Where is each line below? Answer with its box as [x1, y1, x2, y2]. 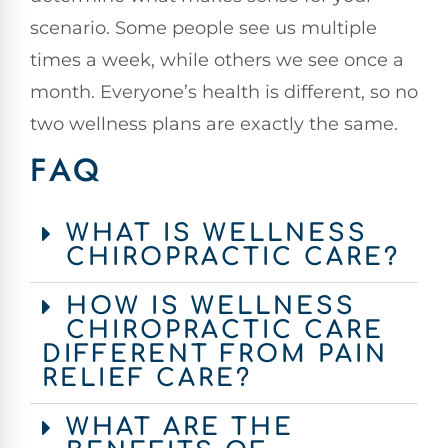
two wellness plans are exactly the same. [30, 112, 398, 135]
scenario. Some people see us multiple [30, 16, 377, 39]
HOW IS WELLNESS [66, 292, 356, 320]
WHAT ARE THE [66, 413, 294, 441]
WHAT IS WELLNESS [66, 219, 368, 247]
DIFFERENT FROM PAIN [42, 340, 388, 368]
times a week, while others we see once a [30, 48, 404, 71]
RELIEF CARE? [42, 364, 252, 392]
